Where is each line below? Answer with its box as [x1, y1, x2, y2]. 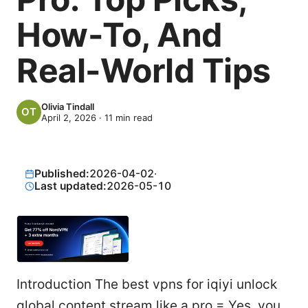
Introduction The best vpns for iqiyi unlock [16, 276, 277, 293]
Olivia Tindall [41, 101, 94, 112]
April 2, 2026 [41, 112, 96, 123]
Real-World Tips [16, 50, 271, 91]
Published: [34, 167, 90, 180]
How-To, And [16, 14, 223, 55]
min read [113, 112, 153, 123]
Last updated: [34, 179, 107, 192]
